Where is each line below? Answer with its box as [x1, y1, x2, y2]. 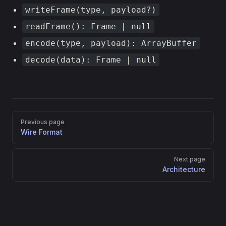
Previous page [21, 118, 65, 126]
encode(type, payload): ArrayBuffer [25, 38, 197, 48]
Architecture [162, 165, 205, 174]
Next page [174, 155, 205, 163]
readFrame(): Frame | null [25, 22, 151, 31]
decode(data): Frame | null [25, 55, 156, 65]
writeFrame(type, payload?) [25, 5, 156, 15]
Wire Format [21, 128, 63, 136]
